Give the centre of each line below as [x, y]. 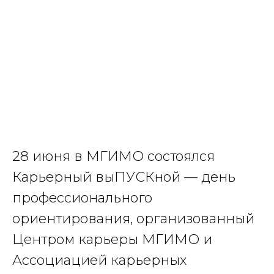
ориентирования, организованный [133, 219]
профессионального [82, 198]
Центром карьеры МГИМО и [112, 239]
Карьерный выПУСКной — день [124, 177]
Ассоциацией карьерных [99, 260]
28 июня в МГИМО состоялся [113, 156]
